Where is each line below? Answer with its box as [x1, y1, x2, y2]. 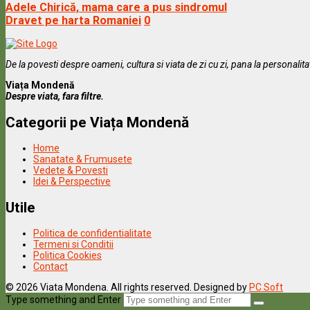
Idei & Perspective [33, 176, 111, 188]
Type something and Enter [6, 294, 121, 306]
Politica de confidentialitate [33, 228, 152, 239]
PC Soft [249, 282, 283, 293]
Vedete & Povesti [33, 165, 108, 176]
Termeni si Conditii [33, 239, 113, 250]
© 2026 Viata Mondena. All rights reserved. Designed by [6, 282, 249, 293]
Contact [33, 261, 68, 273]
